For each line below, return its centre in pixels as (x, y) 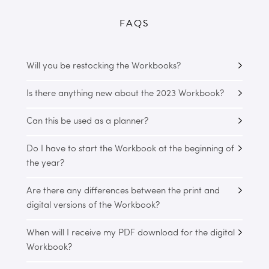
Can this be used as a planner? (87, 122)
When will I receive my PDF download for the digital (131, 234)
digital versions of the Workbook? (93, 206)
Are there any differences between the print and (123, 192)
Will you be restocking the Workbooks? (104, 67)
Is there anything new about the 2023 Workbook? (125, 94)
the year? (45, 164)
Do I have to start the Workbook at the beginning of (130, 150)
